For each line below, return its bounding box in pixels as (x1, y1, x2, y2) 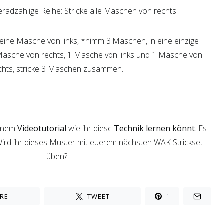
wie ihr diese (66, 123, 114, 134)
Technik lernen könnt (113, 123, 195, 134)
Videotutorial (15, 123, 66, 134)
